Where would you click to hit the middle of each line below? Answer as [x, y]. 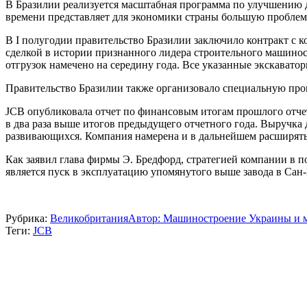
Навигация [47, 245]
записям [36, 282]
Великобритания [89, 218]
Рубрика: [28, 218]
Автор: [146, 218]
